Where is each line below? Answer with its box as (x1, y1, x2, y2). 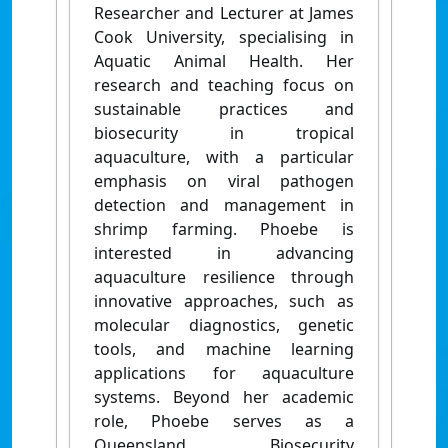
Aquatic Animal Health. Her (94, 50, 354, 72)
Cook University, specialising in (94, 26, 354, 48)
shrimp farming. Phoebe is (94, 218, 354, 240)
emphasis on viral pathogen (94, 170, 354, 192)
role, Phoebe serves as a (94, 410, 354, 432)
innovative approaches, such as (94, 290, 354, 312)
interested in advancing (94, 242, 354, 264)
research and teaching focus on (94, 74, 354, 96)
